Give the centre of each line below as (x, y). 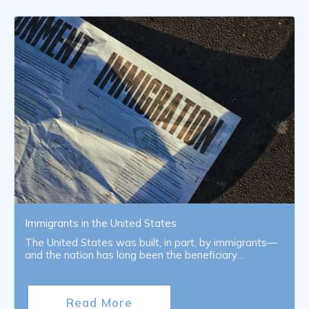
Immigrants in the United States (101, 223)
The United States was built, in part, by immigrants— (151, 243)
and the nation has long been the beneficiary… (134, 255)
